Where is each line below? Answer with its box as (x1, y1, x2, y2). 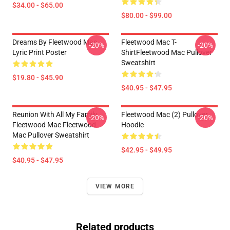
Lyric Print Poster (12, 48, 67, 56)
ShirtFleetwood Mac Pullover (121, 48, 212, 56)
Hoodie (121, 121, 144, 129)
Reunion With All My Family (12, 110, 98, 119)
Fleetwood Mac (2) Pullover (121, 110, 208, 119)
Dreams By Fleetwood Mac (12, 38, 97, 46)
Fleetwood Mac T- (121, 38, 177, 46)
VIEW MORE (95, 183, 135, 190)
